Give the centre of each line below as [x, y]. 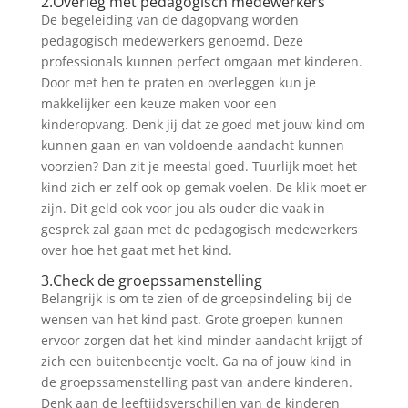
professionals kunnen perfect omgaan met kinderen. [201, 61]
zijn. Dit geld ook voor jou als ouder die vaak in [183, 208]
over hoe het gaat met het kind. [136, 250]
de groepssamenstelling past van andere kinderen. [196, 382]
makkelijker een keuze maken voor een [158, 103]
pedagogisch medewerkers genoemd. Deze [172, 41]
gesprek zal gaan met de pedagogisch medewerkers [199, 229]
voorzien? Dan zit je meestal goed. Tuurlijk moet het [199, 166]
